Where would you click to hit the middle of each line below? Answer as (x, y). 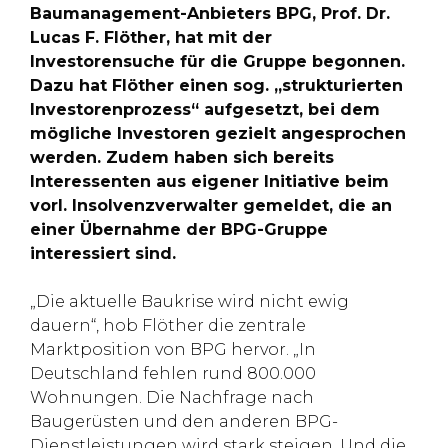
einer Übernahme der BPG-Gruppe (179, 229)
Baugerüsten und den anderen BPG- (184, 421)
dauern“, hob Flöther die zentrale (168, 325)
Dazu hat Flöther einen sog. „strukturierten (216, 85)
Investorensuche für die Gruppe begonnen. (217, 61)
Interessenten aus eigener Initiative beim (209, 181)
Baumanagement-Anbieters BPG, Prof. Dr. (210, 13)
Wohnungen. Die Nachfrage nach (172, 397)
